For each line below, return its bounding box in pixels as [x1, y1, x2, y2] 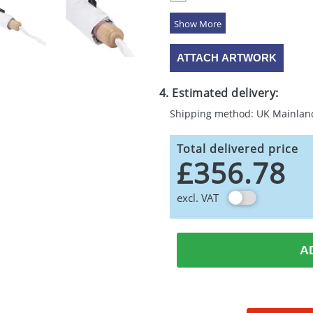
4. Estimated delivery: [159, 85, 279, 101]
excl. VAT [176, 191, 219, 205]
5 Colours [190, 9, 235, 22]
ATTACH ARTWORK [176, 52, 277, 64]
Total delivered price [176, 141, 298, 156]
